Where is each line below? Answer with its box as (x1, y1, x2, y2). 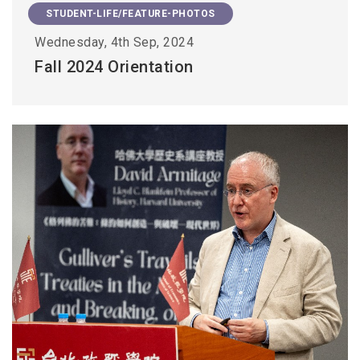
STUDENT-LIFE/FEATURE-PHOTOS (46, 8, 215, 20)
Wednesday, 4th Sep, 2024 (35, 35, 194, 51)
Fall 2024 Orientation (35, 57, 194, 77)
